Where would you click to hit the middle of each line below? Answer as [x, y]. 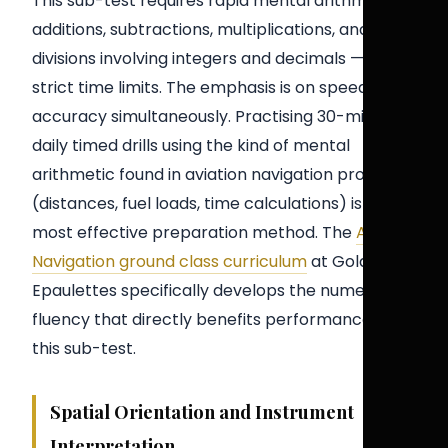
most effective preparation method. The [194, 232]
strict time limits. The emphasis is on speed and [217, 87]
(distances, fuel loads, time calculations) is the [212, 203]
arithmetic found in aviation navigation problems [223, 174]
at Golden [348, 261]
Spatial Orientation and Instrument [202, 411]
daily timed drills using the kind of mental [191, 145]
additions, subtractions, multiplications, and [200, 29]
